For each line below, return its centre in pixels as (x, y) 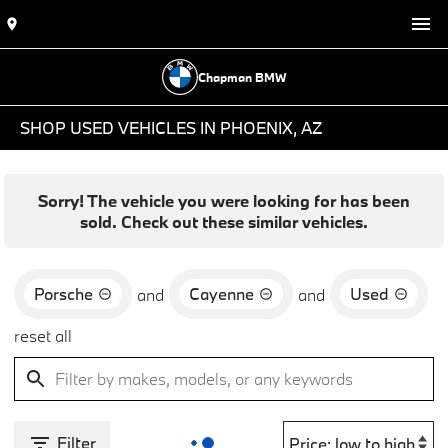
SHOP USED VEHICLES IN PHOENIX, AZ (171, 127)
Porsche (63, 293)
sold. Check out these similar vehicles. (224, 221)
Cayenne (221, 293)
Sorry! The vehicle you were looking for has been (224, 200)
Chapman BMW (242, 77)
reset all (43, 335)
